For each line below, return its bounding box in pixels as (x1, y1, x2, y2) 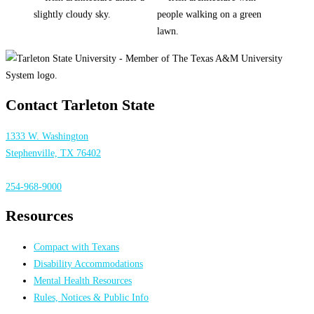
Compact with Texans (34, 241, 119, 253)
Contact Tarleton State (6, 96, 155, 114)
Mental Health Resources (34, 275, 132, 287)
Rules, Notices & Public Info (34, 292, 149, 303)
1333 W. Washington (6, 130, 88, 142)
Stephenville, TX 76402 (6, 146, 101, 158)
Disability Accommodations (34, 258, 143, 270)
